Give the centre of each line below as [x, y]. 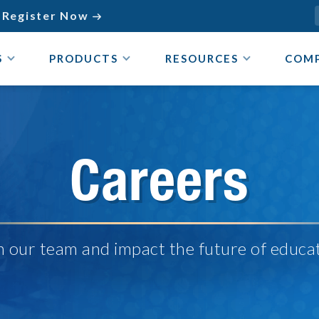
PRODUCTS [84, 58]
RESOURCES [202, 58]
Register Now [45, 15]
